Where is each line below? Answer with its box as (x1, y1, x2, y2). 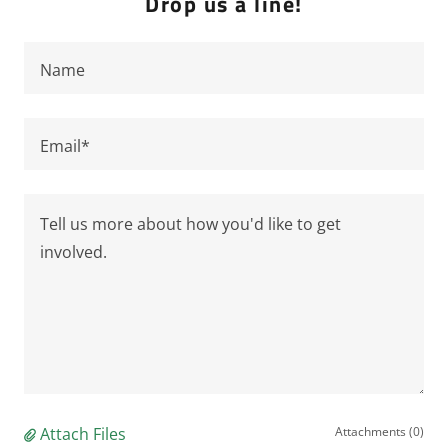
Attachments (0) (335, 423, 424, 440)
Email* (40, 135, 90, 158)
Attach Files (40, 423, 126, 445)
